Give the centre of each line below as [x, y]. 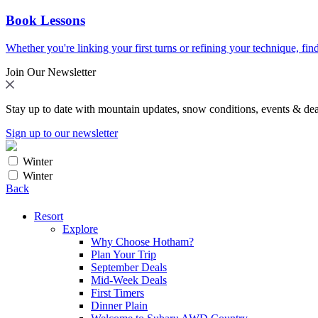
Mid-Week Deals [129, 280]
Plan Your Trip [124, 254]
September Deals [129, 267]
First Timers [117, 292]
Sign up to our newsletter [62, 133]
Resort [49, 216]
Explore [80, 229]
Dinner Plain [119, 305]
